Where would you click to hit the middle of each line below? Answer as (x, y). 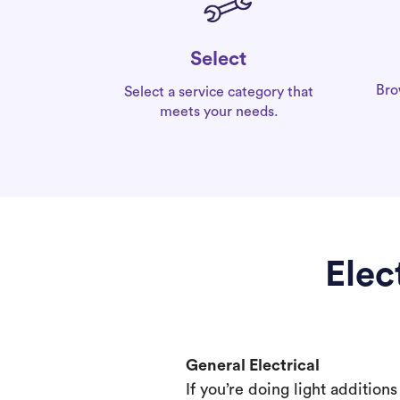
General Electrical (252, 365)
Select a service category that (218, 92)
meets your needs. (218, 112)
